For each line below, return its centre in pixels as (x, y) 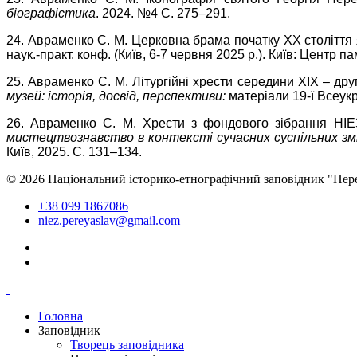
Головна (61, 316)
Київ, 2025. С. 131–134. (74, 152)
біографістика (51, 14)
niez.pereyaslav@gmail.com (109, 221)
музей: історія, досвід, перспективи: (118, 96)
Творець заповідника (127, 345)
